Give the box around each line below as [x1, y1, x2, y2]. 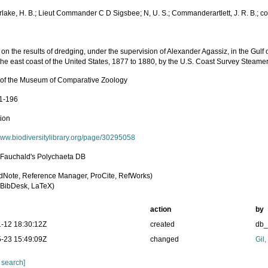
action [150, 205, 171, 214]
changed [150, 235, 179, 243]
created [150, 220, 175, 229]
